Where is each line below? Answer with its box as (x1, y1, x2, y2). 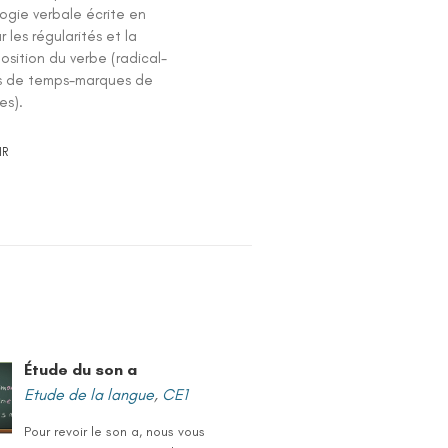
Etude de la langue (24, 385, 155, 404)
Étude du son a (24, 360, 138, 379)
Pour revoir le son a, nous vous (24, 423, 206, 440)
